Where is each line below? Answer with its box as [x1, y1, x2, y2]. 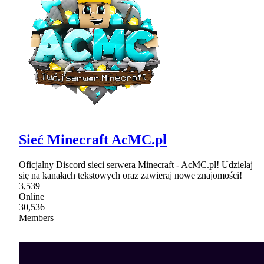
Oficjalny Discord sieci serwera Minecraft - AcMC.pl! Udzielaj [19, 160, 253, 170]
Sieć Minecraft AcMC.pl [19, 132, 167, 148]
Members [19, 213, 54, 223]
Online [19, 192, 44, 202]
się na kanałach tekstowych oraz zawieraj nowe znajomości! [19, 170, 242, 181]
